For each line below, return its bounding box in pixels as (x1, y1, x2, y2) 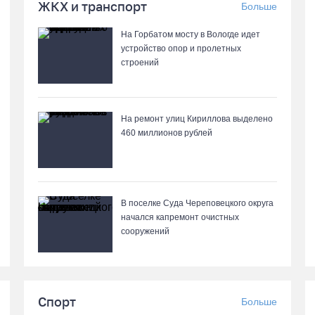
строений (121, 58, 159, 67)
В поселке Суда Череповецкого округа (121, 198, 274, 208)
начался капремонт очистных (121, 212, 239, 222)
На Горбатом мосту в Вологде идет (121, 30, 260, 39)
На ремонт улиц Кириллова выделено (121, 114, 273, 124)
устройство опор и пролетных (121, 44, 241, 53)
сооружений (121, 226, 169, 236)
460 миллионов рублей (121, 128, 212, 138)
